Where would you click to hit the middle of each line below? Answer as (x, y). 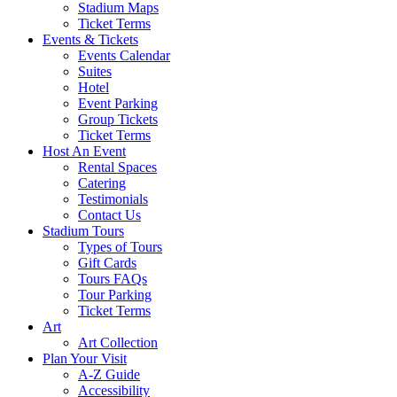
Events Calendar (124, 56)
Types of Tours (120, 247)
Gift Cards (107, 263)
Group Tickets (118, 120)
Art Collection (118, 343)
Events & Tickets (90, 40)
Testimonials (113, 199)
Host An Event (84, 152)
